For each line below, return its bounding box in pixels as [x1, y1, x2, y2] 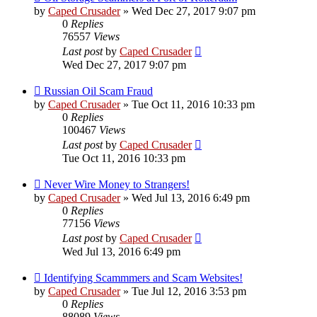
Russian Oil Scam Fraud [44, 85, 153, 98]
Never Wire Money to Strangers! [44, 178, 190, 191]
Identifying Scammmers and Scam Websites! [44, 272, 243, 284]
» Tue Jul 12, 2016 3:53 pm [120, 285, 246, 298]
